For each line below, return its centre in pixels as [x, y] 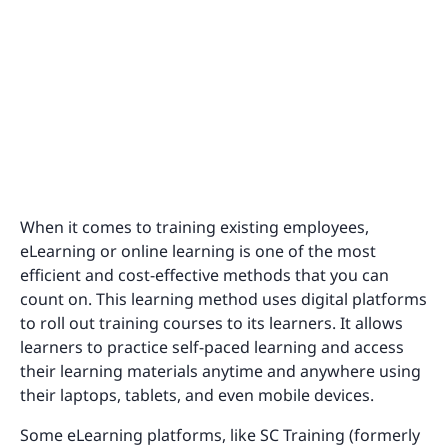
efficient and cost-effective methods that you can [204, 274]
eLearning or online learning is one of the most [198, 250]
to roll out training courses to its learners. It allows [211, 322]
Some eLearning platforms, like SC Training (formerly [220, 434]
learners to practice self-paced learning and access [212, 346]
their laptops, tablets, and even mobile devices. [199, 394]
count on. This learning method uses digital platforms [223, 298]
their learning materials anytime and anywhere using [220, 370]
